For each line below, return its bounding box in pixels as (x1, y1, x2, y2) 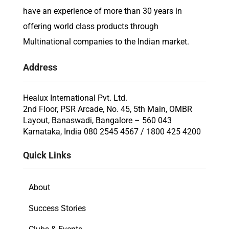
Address (23, 61, 57, 73)
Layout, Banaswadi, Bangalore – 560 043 (23, 116, 172, 125)
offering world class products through (23, 21, 158, 31)
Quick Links (23, 150, 71, 161)
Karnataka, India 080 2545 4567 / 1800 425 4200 (23, 127, 201, 136)
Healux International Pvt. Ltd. (23, 93, 127, 103)
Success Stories (29, 203, 86, 213)
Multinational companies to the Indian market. (23, 36, 189, 47)
